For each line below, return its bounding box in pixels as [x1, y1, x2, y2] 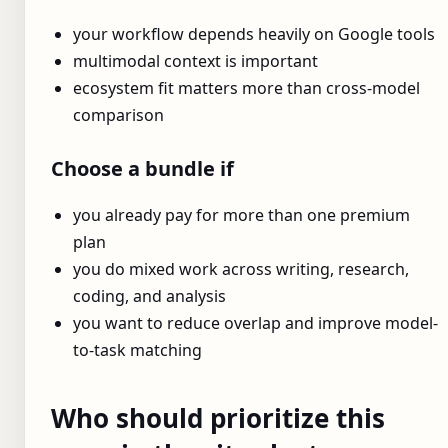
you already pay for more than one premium [73, 203, 410, 226]
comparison [73, 103, 164, 126]
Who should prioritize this [51, 399, 385, 436]
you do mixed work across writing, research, [73, 257, 409, 280]
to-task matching [73, 338, 202, 361]
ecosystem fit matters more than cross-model [73, 76, 420, 99]
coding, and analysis [73, 284, 226, 307]
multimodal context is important [73, 49, 318, 72]
